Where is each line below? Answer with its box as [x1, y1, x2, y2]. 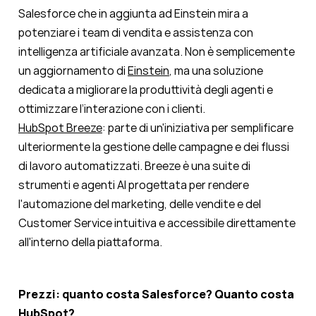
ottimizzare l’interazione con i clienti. [18, 101, 205, 117]
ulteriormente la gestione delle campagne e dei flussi [18, 139, 289, 155]
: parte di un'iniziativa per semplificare [102, 120, 293, 136]
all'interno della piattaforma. [18, 234, 162, 250]
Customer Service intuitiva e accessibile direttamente [18, 215, 296, 231]
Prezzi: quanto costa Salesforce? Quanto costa [18, 286, 294, 303]
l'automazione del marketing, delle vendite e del [18, 196, 261, 212]
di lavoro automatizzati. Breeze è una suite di [18, 158, 250, 174]
